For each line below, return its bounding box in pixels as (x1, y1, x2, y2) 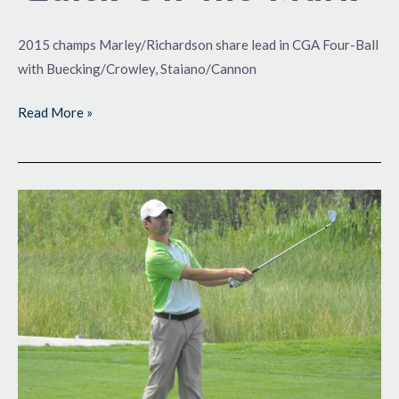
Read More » (18, 104, 93, 121)
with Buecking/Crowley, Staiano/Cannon (18, 60, 256, 77)
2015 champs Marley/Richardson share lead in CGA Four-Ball (18, 36, 379, 53)
